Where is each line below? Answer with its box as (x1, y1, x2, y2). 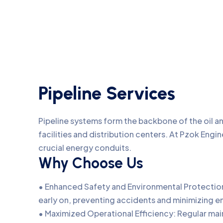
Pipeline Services (38, 83, 175, 104)
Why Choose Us (38, 154, 143, 172)
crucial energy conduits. (38, 142, 131, 153)
